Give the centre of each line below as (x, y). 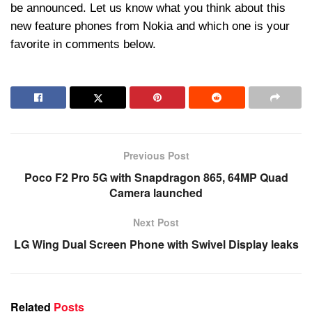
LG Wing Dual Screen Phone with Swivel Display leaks (156, 244)
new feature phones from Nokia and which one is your (150, 26)
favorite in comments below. (83, 45)
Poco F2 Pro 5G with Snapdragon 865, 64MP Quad (156, 178)
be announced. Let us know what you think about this (148, 8)
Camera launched (156, 193)
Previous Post (156, 156)
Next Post (156, 223)
